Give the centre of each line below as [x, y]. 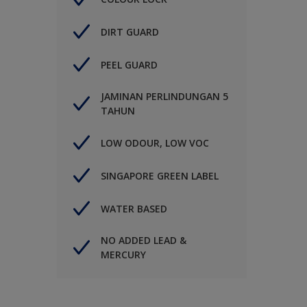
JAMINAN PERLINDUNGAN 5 [164, 96]
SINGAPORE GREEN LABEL [160, 175]
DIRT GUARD [130, 32]
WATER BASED [134, 208]
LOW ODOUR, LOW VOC [155, 143]
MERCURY [123, 255]
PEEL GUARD [129, 64]
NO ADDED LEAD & [144, 240]
